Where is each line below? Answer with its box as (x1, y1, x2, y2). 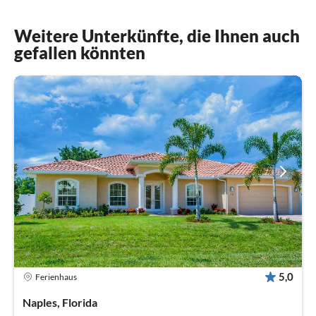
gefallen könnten (14, 42, 145, 63)
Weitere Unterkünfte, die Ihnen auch (14, 25, 300, 46)
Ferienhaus (35, 271, 77, 282)
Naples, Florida (23, 296, 97, 310)
